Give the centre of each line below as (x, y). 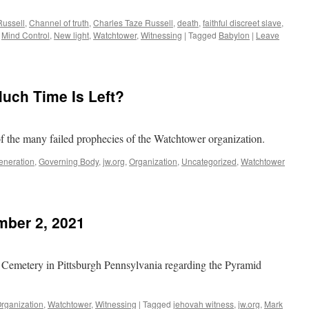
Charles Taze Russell (133, 22)
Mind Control (26, 35)
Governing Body (69, 161)
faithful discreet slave (242, 22)
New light (71, 35)
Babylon (234, 35)
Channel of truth (59, 22)
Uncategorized (209, 161)
